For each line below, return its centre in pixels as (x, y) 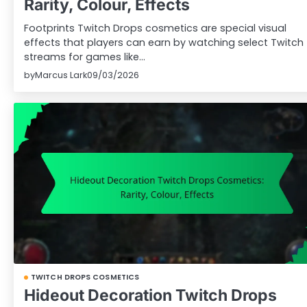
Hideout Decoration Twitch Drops (150, 296)
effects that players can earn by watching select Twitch (164, 42)
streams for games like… (85, 57)
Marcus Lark (61, 75)
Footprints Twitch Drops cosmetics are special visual (155, 28)
